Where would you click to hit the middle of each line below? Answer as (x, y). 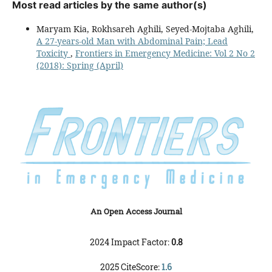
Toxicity (53, 53)
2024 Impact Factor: (130, 242)
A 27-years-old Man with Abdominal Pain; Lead (132, 41)
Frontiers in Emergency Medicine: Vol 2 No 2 (165, 53)
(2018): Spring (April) (80, 65)
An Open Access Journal (136, 211)
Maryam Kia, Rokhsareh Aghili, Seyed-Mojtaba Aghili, (145, 29)
